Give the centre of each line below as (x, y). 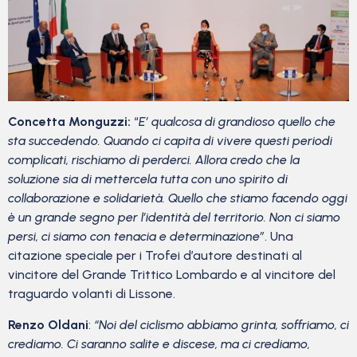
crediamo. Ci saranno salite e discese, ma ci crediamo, (159, 343)
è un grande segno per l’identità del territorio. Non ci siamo (174, 218)
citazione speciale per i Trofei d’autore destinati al (155, 256)
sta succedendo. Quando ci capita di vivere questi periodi (170, 141)
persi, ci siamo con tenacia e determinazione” (136, 237)
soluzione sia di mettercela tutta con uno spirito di (148, 179)
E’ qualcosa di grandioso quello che (237, 122)
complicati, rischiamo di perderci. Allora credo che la (154, 160)
